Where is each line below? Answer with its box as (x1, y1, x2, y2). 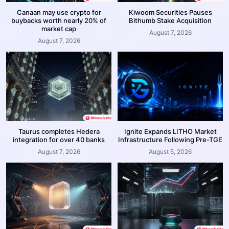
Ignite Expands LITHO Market (124, 127, 217, 135)
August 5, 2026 (149, 147, 192, 155)
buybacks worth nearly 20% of (11, 16, 106, 25)
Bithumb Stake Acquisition (129, 16, 212, 25)
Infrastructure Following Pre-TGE (118, 135, 222, 144)
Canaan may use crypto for (16, 8, 101, 16)
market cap (41, 24, 76, 33)
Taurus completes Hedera (18, 127, 100, 135)
